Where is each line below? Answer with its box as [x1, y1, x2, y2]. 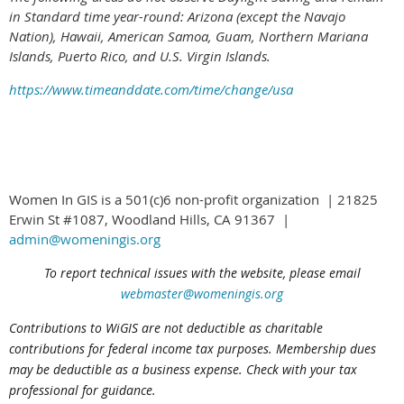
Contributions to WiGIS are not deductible [9, 319, 249, 337]
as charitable [249, 319, 323, 337]
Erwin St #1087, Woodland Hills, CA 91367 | [9, 210, 293, 229]
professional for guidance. [9, 381, 156, 399]
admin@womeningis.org [9, 230, 161, 249]
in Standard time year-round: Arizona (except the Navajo [9, 7, 345, 26]
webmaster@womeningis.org [121, 285, 283, 303]
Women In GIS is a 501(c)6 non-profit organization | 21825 [9, 190, 378, 209]
